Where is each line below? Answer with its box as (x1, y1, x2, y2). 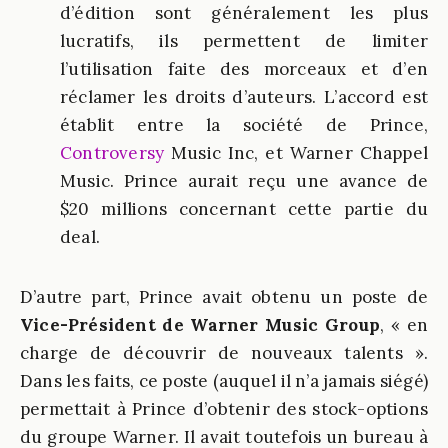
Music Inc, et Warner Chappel (164, 142, 428, 164)
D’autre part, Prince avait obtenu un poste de (20, 286, 428, 308)
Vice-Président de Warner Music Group (20, 314, 380, 336)
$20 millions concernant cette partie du (60, 198, 428, 220)
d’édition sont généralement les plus (60, 2, 428, 24)
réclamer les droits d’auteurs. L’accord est (60, 86, 428, 108)
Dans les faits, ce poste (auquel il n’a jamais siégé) (20, 370, 428, 392)
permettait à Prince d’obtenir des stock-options (20, 398, 428, 420)
